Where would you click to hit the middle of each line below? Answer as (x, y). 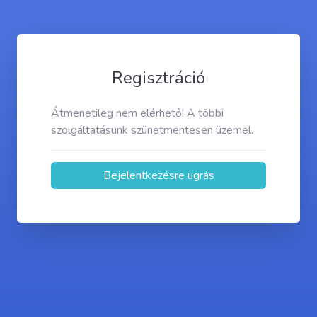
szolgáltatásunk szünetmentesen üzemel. (152, 130)
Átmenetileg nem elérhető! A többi (137, 113)
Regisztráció (158, 78)
